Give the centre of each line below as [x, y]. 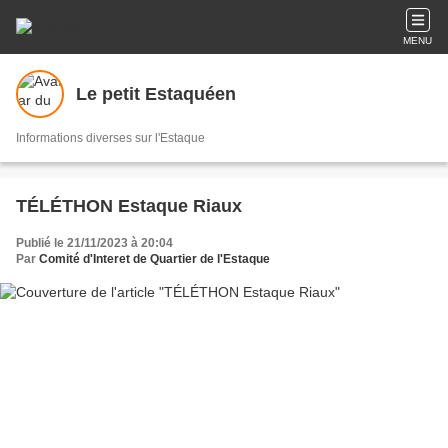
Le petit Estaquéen [156, 93]
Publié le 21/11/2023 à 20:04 [94, 243]
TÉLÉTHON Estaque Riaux [129, 206]
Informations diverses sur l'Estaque [110, 138]
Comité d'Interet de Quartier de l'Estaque [154, 259]
